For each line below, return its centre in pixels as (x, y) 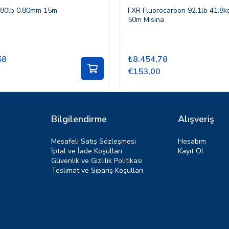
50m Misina (146, 19)
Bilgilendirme (79, 119)
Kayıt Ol (191, 151)
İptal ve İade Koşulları (87, 151)
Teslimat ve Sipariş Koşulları (97, 170)
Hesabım (192, 141)
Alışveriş (196, 119)
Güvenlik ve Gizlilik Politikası (97, 161)
